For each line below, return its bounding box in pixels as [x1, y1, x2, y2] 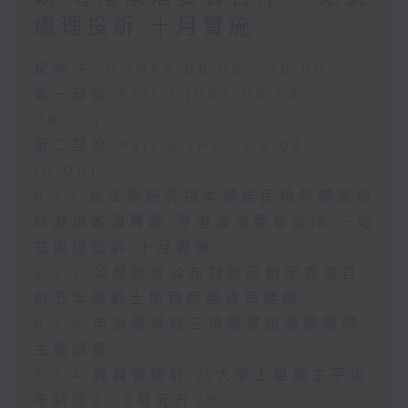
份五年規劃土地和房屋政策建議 [33, 290, 301, 308]
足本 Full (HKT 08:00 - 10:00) [33, 60, 337, 78]
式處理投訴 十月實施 [33, 239, 214, 257]
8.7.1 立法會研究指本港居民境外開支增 [33, 188, 375, 206]
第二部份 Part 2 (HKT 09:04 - [33, 137, 323, 155]
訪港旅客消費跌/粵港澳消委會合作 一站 [33, 213, 376, 231]
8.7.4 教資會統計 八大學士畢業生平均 [33, 366, 369, 384]
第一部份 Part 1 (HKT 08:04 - [33, 86, 320, 104]
